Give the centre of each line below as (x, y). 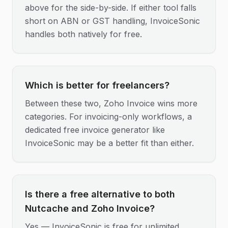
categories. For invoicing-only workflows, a (108, 117)
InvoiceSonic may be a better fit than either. (109, 143)
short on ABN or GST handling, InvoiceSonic (112, 21)
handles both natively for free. (83, 34)
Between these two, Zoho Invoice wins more (111, 103)
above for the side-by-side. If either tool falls (111, 8)
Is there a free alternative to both (100, 194)
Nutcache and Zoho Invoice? (90, 208)
